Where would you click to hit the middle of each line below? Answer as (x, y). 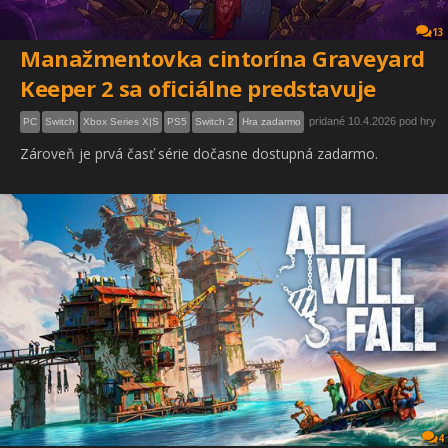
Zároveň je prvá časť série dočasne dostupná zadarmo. (199, 154)
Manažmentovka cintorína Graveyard (222, 58)
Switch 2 (214, 122)
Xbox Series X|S (121, 122)
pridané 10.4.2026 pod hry (372, 121)
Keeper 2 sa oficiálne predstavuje (198, 88)
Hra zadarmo (271, 122)
